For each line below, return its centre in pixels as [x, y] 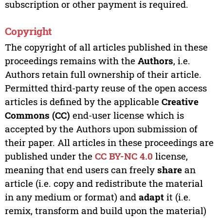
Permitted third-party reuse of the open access [106, 88]
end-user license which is [127, 115]
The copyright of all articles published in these [106, 47]
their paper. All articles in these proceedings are [109, 143]
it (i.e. [177, 197]
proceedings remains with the [71, 61]
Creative [180, 102]
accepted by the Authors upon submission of [101, 129]
